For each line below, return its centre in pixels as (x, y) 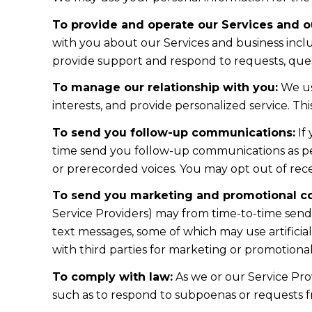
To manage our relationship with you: (165, 88)
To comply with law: (112, 276)
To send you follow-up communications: (173, 132)
